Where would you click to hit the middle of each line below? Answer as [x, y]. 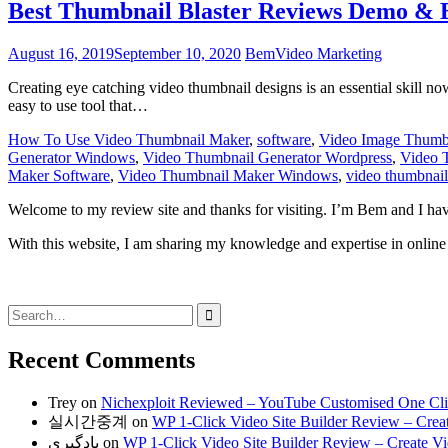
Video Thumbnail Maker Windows [228, 175]
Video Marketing [328, 53]
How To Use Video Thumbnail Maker [128, 139]
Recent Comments [101, 359]
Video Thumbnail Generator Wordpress [267, 157]
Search [28, 310]
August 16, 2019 [61, 53]
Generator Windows [71, 157]
